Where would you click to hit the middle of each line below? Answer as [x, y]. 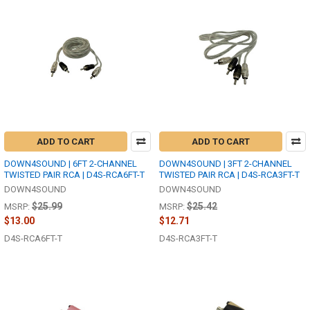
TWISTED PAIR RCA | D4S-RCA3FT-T [229, 174]
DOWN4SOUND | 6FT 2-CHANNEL [71, 163]
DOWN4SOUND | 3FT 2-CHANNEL [226, 163]
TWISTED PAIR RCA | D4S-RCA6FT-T [74, 174]
